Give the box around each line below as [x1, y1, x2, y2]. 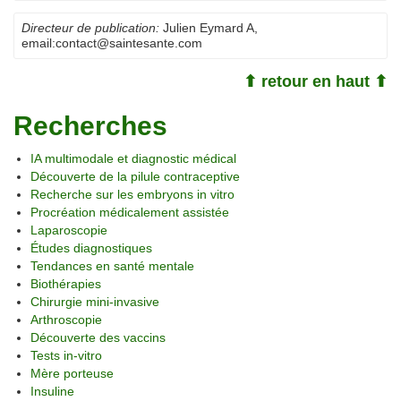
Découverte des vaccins [30, 329, 166, 345]
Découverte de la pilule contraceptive [30, 168, 240, 183]
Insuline [30, 383, 74, 398]
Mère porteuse [30, 365, 114, 380]
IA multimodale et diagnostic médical [30, 150, 236, 166]
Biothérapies [30, 276, 101, 291]
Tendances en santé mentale [30, 258, 194, 273]
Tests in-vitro [30, 347, 102, 363]
